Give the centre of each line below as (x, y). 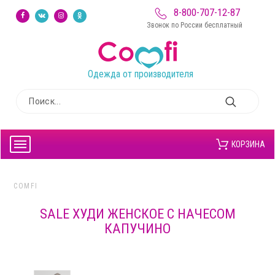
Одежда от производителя (141, 74)
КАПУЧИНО (137, 229)
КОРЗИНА (248, 144)
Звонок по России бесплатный (195, 25)
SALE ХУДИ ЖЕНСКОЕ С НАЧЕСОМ (137, 214)
